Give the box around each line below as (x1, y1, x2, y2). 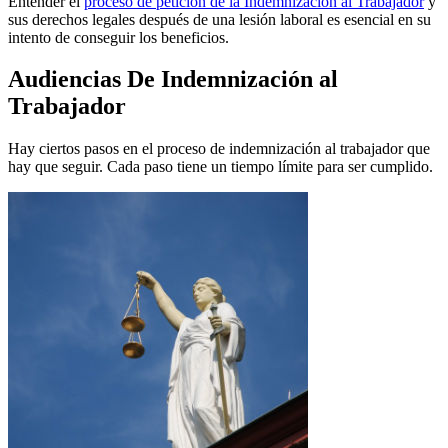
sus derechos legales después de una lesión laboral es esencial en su (8, 10, 431, 28)
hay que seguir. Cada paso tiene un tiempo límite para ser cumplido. (8, 158, 433, 176)
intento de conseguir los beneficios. (8, 28, 229, 46)
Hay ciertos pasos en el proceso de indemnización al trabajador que (8, 140, 430, 158)
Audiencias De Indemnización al (8, 66, 338, 93)
